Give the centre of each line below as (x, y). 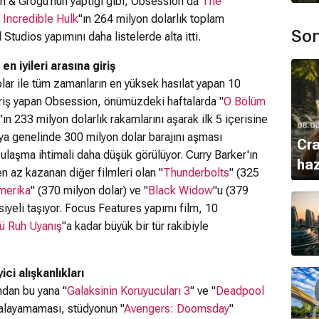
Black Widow (181, 190)
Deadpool (240, 291)
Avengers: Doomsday (177, 309)
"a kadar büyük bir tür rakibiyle (135, 226)
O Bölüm (245, 101)
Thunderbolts (196, 173)
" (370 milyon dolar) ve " (89, 190)
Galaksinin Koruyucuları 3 (129, 291)
